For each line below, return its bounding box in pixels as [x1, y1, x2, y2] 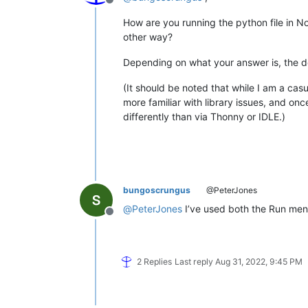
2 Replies [137, 256, 172, 267]
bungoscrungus [123, 184, 190, 195]
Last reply [175, 256, 215, 267]
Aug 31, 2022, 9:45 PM [215, 256, 302, 267]
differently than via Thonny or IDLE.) [123, 110, 285, 122]
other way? [123, 30, 173, 43]
